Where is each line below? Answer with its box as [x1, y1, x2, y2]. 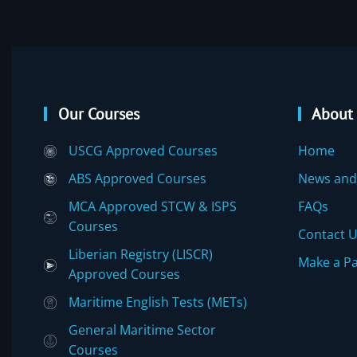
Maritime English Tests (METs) [69, 292, 247, 311]
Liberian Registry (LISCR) [69, 245, 213, 263]
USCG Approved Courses [69, 141, 218, 159]
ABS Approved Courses [69, 169, 206, 187]
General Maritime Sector [69, 320, 216, 339]
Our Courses [58, 103, 139, 124]
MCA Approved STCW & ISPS [69, 197, 237, 215]
